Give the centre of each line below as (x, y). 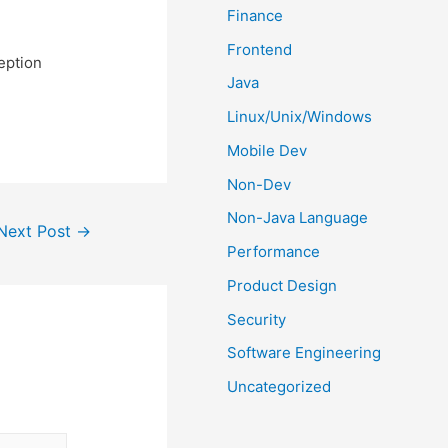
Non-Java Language (298, 218)
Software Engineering (304, 353)
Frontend (260, 49)
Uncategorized (279, 386)
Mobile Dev (267, 150)
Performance (274, 251)
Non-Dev (259, 184)
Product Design (282, 285)
